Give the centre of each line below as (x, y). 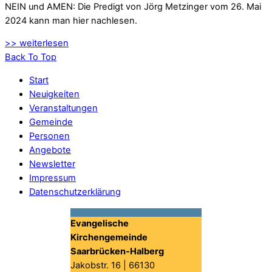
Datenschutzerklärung (75, 192)
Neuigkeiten (54, 94)
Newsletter (52, 164)
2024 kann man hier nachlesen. (71, 20)
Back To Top (31, 57)
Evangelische (100, 224)
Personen (49, 136)
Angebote (50, 150)
